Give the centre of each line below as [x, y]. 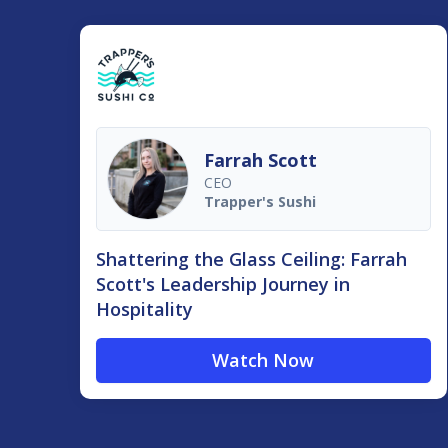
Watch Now [263, 360]
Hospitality [144, 309]
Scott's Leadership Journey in [223, 284]
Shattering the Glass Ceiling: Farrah [251, 259]
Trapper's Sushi [260, 201]
